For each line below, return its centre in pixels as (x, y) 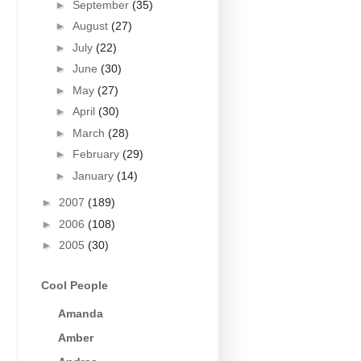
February (97, 154)
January (94, 175)
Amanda (81, 314)
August (91, 26)
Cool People (75, 285)
